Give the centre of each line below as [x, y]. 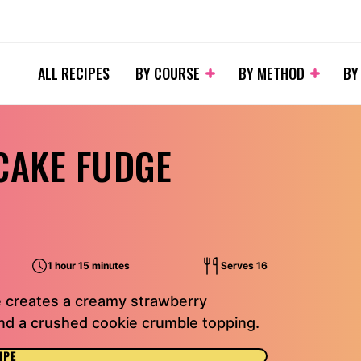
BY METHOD [272, 73]
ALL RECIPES [74, 73]
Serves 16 [244, 266]
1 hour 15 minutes [88, 266]
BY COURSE [168, 73]
